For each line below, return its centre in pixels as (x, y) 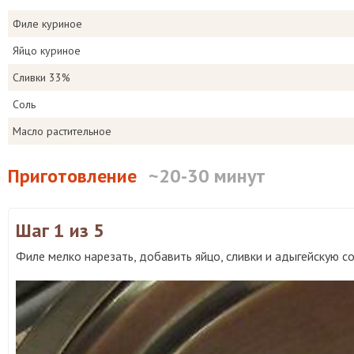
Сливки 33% (41, 77)
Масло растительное (62, 131)
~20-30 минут (207, 176)
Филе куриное (47, 24)
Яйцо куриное (47, 51)
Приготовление (72, 176)
